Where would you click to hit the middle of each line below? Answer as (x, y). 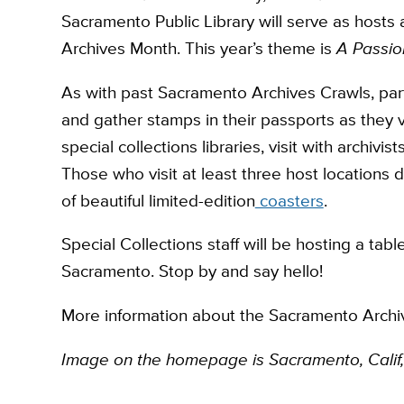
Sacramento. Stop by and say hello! (192, 271)
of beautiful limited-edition (158, 200)
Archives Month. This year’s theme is (198, 49)
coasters (289, 200)
